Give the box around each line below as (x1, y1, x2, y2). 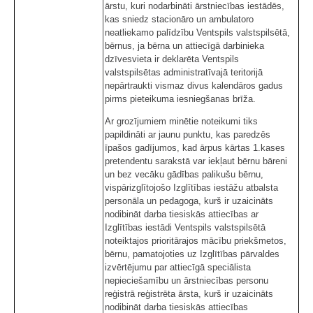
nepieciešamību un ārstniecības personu (105, 275, 268, 286)
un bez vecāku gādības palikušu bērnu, (105, 169, 263, 180)
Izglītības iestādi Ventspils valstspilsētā (105, 222, 265, 233)
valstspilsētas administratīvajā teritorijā (105, 67, 263, 78)
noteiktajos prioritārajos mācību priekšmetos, (105, 235, 286, 247)
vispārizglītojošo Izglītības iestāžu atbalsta (105, 182, 278, 194)
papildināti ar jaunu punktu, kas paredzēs (105, 129, 270, 140)
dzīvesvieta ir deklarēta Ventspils (105, 54, 239, 65)
